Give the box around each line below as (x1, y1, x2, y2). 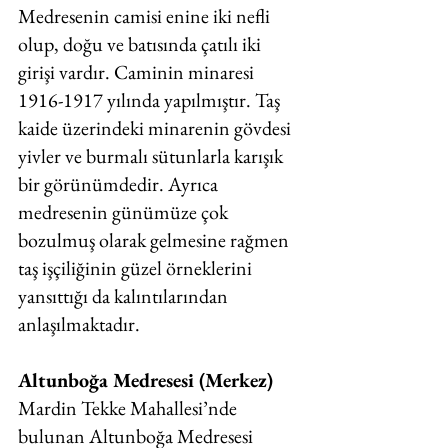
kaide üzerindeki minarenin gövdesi (18, 115, 295, 141)
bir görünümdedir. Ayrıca (18, 171, 222, 197)
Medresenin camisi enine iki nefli (18, 3, 274, 29)
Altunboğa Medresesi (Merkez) (18, 367, 273, 393)
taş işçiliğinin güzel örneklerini (18, 255, 256, 281)
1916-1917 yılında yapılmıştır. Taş (18, 87, 284, 113)
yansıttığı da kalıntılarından (18, 283, 232, 309)
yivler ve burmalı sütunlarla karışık (18, 143, 287, 169)
